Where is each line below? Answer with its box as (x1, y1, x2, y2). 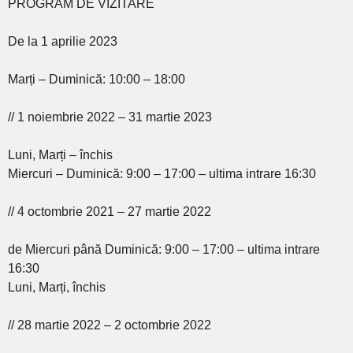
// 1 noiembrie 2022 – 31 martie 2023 (8, 110, 212, 124)
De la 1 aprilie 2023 (8, 34, 117, 48)
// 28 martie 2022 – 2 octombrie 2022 (8, 318, 211, 332)
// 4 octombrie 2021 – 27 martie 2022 (8, 204, 211, 218)
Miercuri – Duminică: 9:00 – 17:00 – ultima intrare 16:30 (8, 166, 316, 180)
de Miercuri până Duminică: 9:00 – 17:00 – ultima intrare (8, 242, 320, 256)
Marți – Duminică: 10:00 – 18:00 (8, 72, 185, 86)
